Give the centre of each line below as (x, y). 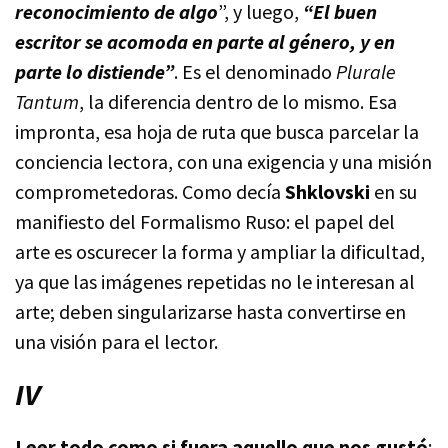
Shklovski (329, 191)
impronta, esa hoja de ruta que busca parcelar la (217, 131)
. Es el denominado (255, 71)
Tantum (47, 101)
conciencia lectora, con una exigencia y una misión (223, 161)
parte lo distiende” (94, 71)
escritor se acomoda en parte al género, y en (205, 41)
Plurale (366, 71)
